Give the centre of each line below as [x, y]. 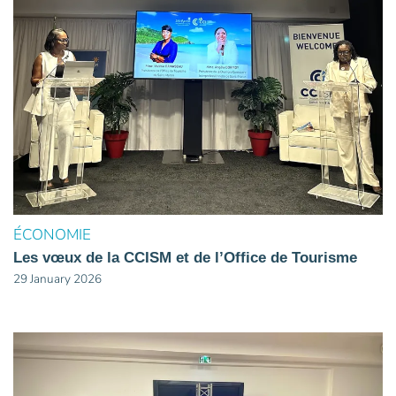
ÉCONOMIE [52, 235]
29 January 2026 [57, 279]
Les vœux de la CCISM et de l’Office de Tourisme [185, 258]
